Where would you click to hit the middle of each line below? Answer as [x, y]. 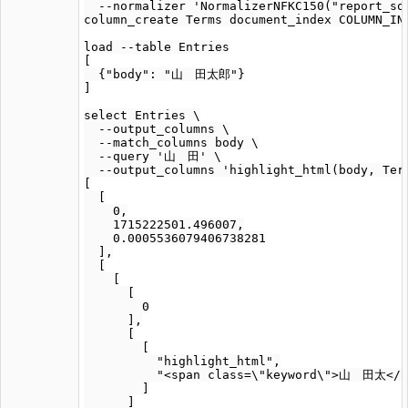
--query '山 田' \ [153, 156]
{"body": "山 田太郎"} [164, 74]
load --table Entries [157, 47]
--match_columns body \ [171, 143]
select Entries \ [142, 115]
